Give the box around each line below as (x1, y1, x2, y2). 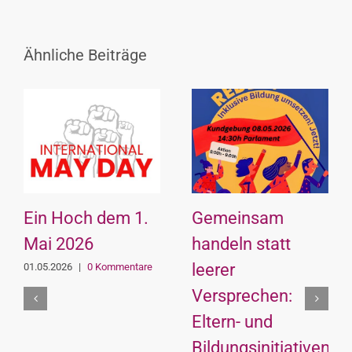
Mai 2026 (24, 234, 93, 255)
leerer (192, 260, 235, 280)
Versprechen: (192, 286, 292, 306)
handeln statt (192, 234, 291, 255)
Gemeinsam (192, 208, 284, 229)
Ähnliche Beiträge (24, 46, 147, 65)
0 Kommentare (87, 261, 152, 273)
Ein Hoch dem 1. (24, 208, 148, 229)
